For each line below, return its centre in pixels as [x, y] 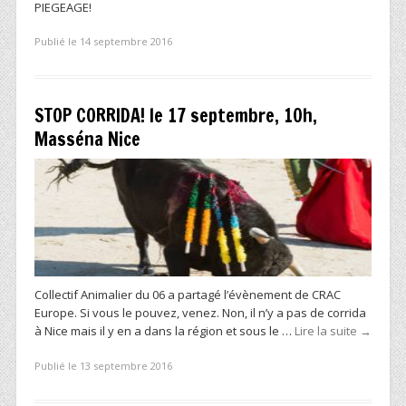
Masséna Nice [87, 140]
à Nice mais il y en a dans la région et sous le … [164, 331]
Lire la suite [327, 331]
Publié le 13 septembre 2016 [103, 365]
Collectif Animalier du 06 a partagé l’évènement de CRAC [188, 295]
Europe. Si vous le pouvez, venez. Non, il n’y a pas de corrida [200, 313]
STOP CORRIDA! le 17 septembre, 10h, [176, 116]
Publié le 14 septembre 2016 [103, 42]
